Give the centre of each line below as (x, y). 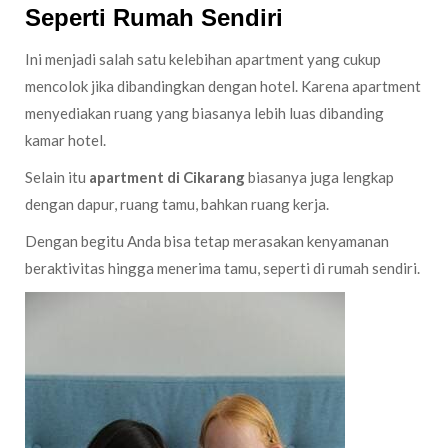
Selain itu (57, 177)
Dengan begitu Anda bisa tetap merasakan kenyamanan (207, 241)
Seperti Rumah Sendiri (154, 17)
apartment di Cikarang (167, 177)
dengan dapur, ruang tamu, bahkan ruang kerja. (177, 204)
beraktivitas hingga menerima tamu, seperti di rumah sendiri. (222, 268)
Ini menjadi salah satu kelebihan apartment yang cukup (203, 59)
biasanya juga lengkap (319, 177)
